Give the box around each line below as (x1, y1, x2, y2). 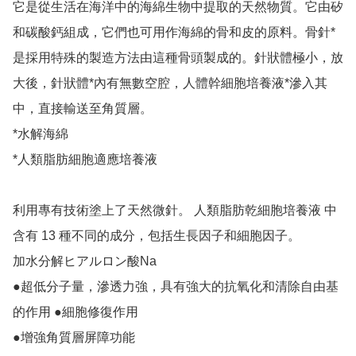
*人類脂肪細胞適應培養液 (13, 153, 157, 167)
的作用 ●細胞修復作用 (13, 305, 138, 319)
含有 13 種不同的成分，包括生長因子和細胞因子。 (13, 229, 304, 243)
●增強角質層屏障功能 (13, 331, 135, 345)
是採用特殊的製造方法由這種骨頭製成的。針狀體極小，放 (13, 51, 343, 65)
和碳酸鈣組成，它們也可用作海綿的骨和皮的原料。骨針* (13, 25, 335, 40)
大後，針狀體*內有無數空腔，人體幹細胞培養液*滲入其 (13, 76, 327, 91)
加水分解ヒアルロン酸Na (13, 254, 157, 269)
